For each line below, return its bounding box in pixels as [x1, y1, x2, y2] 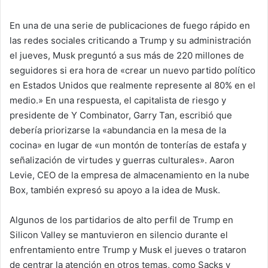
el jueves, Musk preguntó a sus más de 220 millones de [10, 50, 244, 61]
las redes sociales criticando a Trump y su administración [10, 35, 251, 46]
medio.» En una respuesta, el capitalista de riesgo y [10, 95, 226, 106]
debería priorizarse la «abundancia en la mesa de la [10, 124, 226, 136]
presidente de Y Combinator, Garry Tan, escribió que [10, 109, 232, 121]
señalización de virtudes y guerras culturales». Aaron [10, 154, 234, 166]
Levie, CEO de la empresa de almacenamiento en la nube [10, 169, 249, 181]
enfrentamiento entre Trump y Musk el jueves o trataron [10, 244, 246, 255]
